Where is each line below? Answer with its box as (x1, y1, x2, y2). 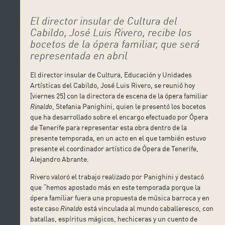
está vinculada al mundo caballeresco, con (84, 203, 214, 212)
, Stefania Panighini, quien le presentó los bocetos (52, 101, 206, 110)
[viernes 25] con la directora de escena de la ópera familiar (30, 91, 208, 100)
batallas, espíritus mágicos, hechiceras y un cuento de (30, 214, 198, 223)
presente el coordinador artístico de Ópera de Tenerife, (30, 144, 199, 153)
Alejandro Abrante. (30, 154, 89, 163)
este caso (30, 203, 61, 212)
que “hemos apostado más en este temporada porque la (30, 182, 201, 191)
